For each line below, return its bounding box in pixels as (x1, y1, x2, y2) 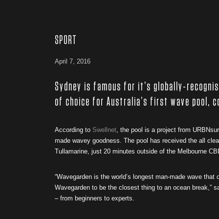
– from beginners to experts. (55, 195, 134, 202)
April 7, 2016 (55, 58, 90, 65)
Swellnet (92, 126, 116, 133)
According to (55, 126, 92, 133)
